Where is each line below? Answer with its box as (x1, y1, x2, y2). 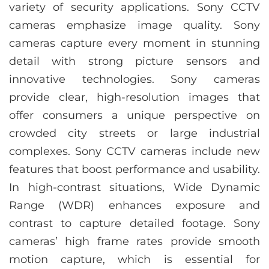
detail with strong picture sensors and (9, 54, 260, 68)
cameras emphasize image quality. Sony (9, 18, 260, 32)
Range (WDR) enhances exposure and (9, 198, 260, 212)
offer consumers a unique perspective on (9, 108, 260, 122)
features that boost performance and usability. (9, 162, 260, 176)
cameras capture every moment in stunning (9, 36, 260, 50)
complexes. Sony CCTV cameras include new (9, 144, 260, 158)
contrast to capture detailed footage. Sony (9, 216, 260, 230)
